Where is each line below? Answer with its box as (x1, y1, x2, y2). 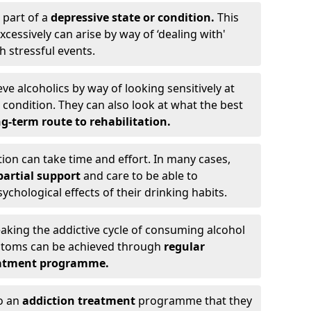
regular (164, 239, 205, 255)
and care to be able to (81, 168, 198, 184)
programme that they (135, 293, 252, 309)
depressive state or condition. (51, 10, 215, 26)
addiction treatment (22, 293, 135, 309)
